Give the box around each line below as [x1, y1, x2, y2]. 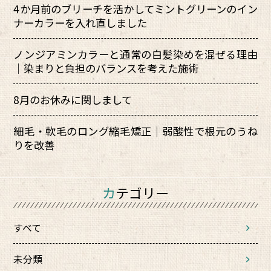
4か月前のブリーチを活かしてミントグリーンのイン [13, 1, 258, 17]
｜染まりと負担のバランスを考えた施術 [13, 60, 199, 76]
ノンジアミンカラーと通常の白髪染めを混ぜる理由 [13, 47, 258, 62]
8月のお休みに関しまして [13, 92, 132, 108]
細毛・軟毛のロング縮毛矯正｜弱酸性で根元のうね [13, 123, 258, 139]
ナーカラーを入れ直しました [13, 15, 148, 31]
